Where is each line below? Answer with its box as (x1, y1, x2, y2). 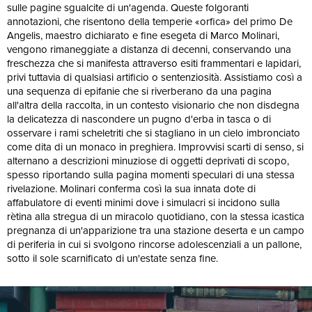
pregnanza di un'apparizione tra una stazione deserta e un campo (7, 223, 304, 238)
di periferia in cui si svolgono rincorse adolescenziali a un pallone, (7, 237, 302, 252)
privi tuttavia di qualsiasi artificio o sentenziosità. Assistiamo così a (7, 70, 302, 85)
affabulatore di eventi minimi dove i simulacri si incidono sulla (7, 195, 280, 210)
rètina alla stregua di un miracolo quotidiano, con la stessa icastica (7, 209, 304, 224)
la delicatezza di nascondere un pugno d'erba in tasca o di (7, 111, 271, 127)
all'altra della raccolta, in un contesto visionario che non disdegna (7, 97, 299, 113)
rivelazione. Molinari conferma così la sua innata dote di (7, 181, 256, 196)
